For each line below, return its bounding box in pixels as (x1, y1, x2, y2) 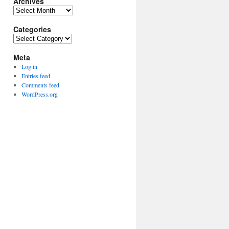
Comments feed (21, 81, 59, 89)
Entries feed (21, 72, 50, 80)
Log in (21, 62, 37, 71)
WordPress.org (21, 90, 58, 98)
